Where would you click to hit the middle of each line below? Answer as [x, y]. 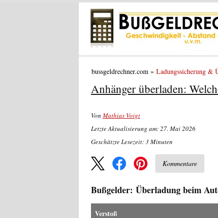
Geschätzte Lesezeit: [118, 141]
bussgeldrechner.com [120, 71]
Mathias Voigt [121, 115]
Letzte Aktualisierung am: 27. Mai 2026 [143, 128]
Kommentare [180, 163]
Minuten [162, 141]
